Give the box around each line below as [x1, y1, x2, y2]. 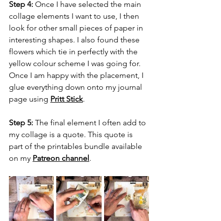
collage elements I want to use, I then [9, 11, 141, 21]
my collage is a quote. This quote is [9, 130, 135, 140]
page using [9, 94, 50, 104]
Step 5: [9, 118, 33, 128]
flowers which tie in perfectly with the [9, 47, 140, 57]
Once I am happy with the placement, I [9, 71, 146, 80]
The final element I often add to [33, 118, 148, 128]
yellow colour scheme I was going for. [9, 59, 143, 69]
